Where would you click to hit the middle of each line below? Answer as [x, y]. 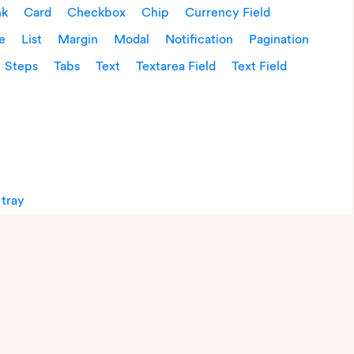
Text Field [259, 66]
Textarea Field [176, 66]
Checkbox [96, 12]
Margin [78, 39]
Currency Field [228, 12]
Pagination [279, 39]
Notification [199, 39]
